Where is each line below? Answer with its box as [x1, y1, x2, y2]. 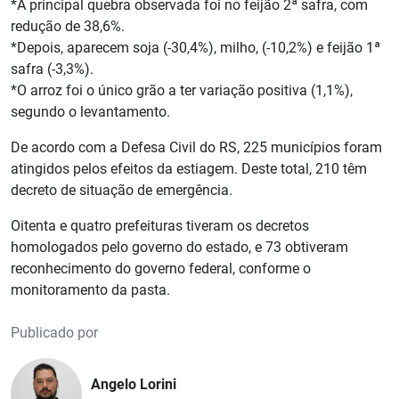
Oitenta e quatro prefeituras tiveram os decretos [11, 217, 309, 235]
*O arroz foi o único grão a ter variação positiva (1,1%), [11, 82, 353, 100]
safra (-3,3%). [11, 61, 94, 78]
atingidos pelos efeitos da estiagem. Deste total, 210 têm [11, 160, 367, 178]
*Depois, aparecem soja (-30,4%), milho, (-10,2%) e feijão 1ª [11, 39, 380, 57]
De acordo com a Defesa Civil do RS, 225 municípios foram [11, 139, 382, 157]
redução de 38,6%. [11, 18, 125, 36]
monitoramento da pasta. [11, 281, 170, 299]
